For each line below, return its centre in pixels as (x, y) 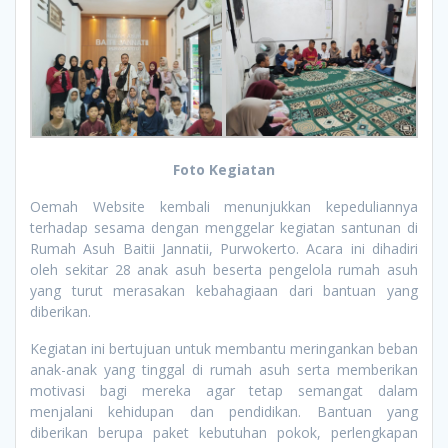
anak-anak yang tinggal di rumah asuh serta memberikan (224, 370)
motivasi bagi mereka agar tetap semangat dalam (224, 391)
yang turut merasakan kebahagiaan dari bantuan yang (224, 291)
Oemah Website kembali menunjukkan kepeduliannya (224, 207)
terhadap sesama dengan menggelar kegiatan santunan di (224, 228)
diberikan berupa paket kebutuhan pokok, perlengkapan (224, 433)
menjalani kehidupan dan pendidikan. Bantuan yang (224, 412)
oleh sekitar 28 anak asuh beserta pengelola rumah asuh (224, 270)
